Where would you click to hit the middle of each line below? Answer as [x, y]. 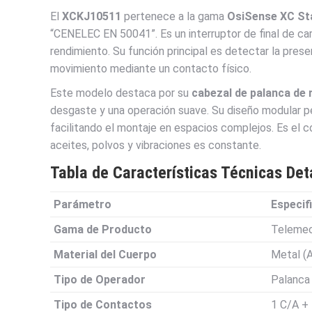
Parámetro [83, 205]
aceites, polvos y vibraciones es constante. [156, 146]
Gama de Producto [103, 230]
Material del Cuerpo [105, 255]
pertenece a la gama [174, 17]
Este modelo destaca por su [121, 93]
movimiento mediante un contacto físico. [151, 69]
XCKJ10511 [92, 17]
